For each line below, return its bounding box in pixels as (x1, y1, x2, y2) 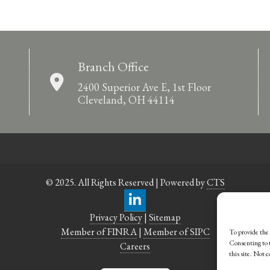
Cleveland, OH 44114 (78, 92, 175, 107)
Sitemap (148, 210, 181, 224)
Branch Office (78, 57, 149, 75)
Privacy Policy (89, 210, 142, 224)
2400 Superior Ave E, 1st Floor (78, 80, 211, 94)
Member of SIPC (143, 225, 210, 238)
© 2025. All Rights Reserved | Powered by (45, 175, 207, 189)
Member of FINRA (60, 225, 137, 238)
